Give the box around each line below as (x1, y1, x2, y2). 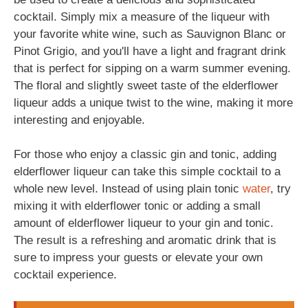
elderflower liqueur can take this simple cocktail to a (14, 165, 280, 178)
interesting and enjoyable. (14, 113, 145, 126)
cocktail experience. (14, 268, 117, 281)
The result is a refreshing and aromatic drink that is (14, 234, 276, 247)
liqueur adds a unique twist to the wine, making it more (14, 96, 293, 109)
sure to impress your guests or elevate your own (14, 251, 263, 264)
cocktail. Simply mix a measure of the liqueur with (14, 10, 269, 23)
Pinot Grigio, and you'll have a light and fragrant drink (14, 44, 286, 58)
